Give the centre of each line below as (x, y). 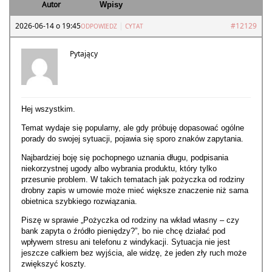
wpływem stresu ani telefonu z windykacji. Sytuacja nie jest (126, 242)
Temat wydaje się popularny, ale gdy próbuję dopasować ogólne (133, 128)
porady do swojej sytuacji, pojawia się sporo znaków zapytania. (132, 139)
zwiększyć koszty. (54, 264)
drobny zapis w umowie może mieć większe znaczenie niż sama (135, 191)
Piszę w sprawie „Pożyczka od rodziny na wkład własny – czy (130, 220)
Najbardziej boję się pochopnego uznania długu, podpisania (125, 158)
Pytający (84, 54)
